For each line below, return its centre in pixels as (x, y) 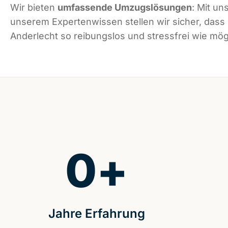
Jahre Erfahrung (96, 214)
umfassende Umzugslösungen (125, 8)
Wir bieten (34, 8)
